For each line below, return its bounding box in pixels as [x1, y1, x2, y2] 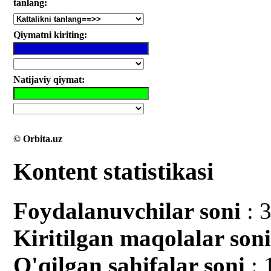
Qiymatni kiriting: [13, 29, 88, 40]
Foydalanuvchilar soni [13, 198, 241, 224]
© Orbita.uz [13, 133, 63, 144]
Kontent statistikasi [13, 158, 214, 186]
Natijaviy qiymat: [13, 74, 85, 85]
